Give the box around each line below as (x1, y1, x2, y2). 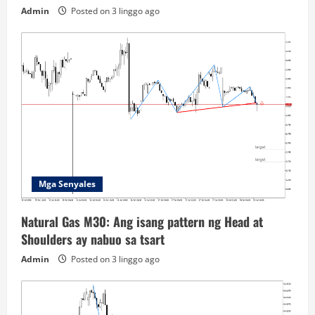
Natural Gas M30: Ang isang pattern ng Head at (21, 212, 263, 231)
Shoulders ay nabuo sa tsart (21, 230, 165, 249)
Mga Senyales (39, 178, 96, 191)
